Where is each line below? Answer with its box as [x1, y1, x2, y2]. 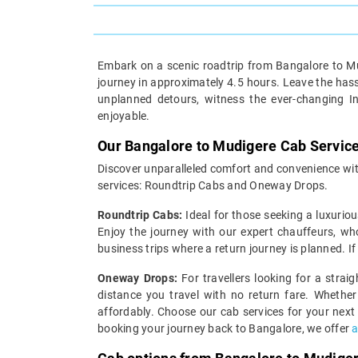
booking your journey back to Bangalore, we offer [97, 321, 352, 335]
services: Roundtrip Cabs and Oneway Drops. [97, 178, 328, 192]
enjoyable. [97, 109, 150, 122]
